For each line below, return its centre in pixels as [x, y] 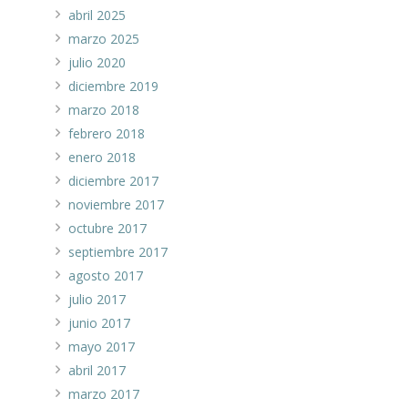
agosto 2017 [106, 276]
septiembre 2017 [118, 252]
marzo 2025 [104, 39]
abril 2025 [97, 15]
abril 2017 [97, 371]
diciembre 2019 [113, 87]
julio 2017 [97, 300]
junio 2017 [99, 323]
